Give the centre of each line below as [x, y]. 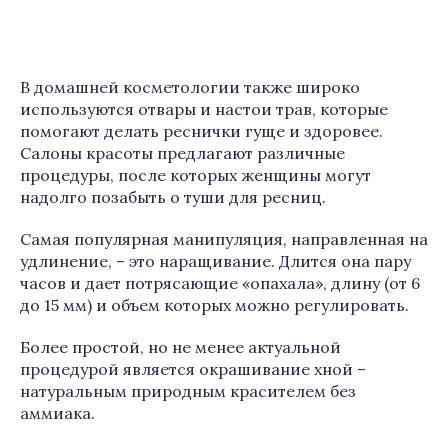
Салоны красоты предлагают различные [182, 153]
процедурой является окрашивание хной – [193, 369]
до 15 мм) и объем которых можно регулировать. [214, 305]
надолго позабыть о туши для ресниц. [173, 197]
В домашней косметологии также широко [190, 87]
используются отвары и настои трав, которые [204, 109]
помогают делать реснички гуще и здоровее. [201, 131]
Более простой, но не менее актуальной [180, 347]
